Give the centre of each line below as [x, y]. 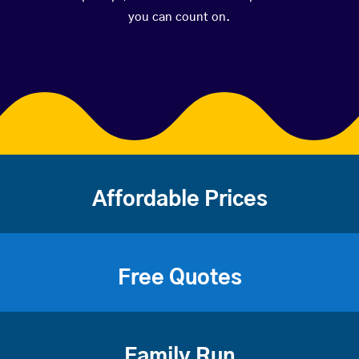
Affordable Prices [179, 200]
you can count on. [179, 18]
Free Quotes [179, 278]
